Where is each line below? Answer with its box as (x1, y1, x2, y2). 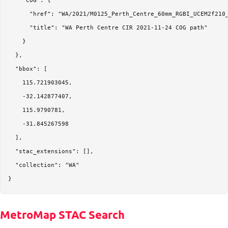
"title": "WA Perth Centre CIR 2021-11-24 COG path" (8, 24, 208, 32)
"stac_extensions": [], (8, 148, 94, 155)
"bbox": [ (8, 66, 47, 73)
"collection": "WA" (8, 162, 79, 169)
